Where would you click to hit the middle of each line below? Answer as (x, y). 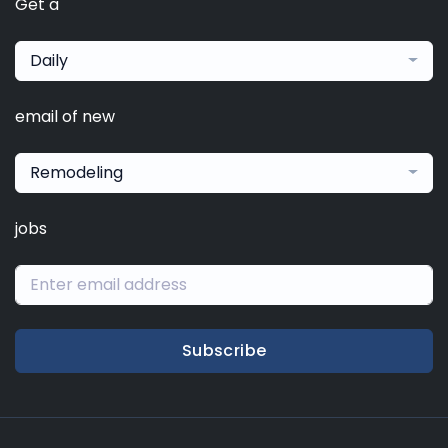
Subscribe (224, 350)
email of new (65, 116)
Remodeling (76, 172)
